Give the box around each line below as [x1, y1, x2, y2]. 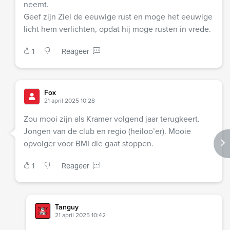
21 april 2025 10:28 [44, 95, 95, 105]
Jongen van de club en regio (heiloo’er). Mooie [24, 125, 191, 137]
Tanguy [54, 201, 79, 213]
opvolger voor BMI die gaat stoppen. [24, 137, 154, 149]
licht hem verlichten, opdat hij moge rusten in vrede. [24, 23, 211, 35]
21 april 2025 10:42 [54, 210, 106, 220]
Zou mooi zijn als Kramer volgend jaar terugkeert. [24, 112, 200, 125]
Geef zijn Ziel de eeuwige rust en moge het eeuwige [24, 10, 213, 23]
